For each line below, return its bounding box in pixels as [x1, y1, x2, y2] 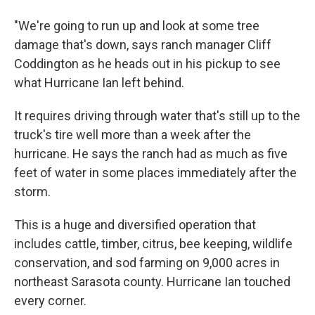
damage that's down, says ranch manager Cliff [14, 37, 271, 52]
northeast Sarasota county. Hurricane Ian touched [14, 274, 290, 289]
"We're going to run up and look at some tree [14, 18, 259, 33]
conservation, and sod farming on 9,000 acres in [14, 255, 280, 270]
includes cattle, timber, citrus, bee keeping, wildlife [14, 236, 292, 251]
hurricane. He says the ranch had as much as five [14, 146, 288, 161]
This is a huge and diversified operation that [14, 217, 256, 232]
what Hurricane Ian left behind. [14, 75, 184, 90]
